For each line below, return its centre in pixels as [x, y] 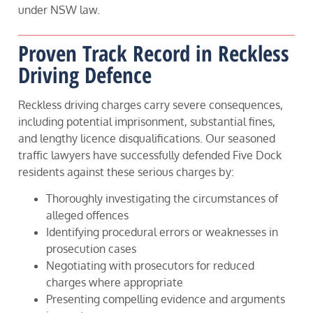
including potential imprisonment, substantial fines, [147, 122]
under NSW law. [59, 9]
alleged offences [87, 216]
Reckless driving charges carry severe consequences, [151, 105]
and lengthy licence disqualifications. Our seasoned [147, 139]
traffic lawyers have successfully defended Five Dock [150, 155]
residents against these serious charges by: [126, 172]
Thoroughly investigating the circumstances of [162, 199]
